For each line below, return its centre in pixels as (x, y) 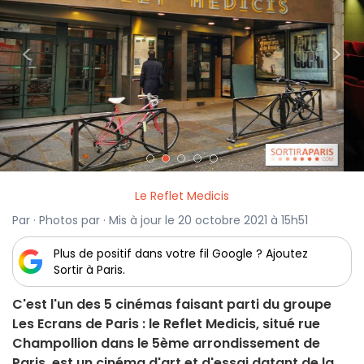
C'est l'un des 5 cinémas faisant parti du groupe (172, 305)
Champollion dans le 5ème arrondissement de (166, 344)
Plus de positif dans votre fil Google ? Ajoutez (181, 254)
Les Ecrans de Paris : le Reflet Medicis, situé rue (166, 324)
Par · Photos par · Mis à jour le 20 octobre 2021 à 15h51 (160, 221)
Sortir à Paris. (89, 270)
